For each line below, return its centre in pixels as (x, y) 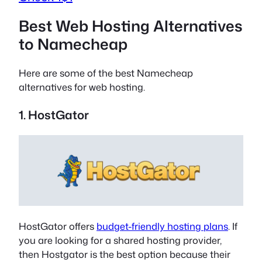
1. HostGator (54, 114)
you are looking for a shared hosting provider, (120, 240)
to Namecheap (73, 44)
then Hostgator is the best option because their (125, 254)
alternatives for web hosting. (82, 87)
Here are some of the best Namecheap (106, 73)
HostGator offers (58, 226)
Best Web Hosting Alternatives (131, 26)
